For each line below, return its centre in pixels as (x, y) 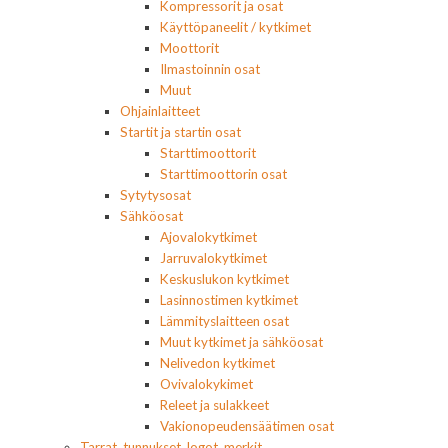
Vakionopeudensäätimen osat (247, 426)
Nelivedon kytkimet (217, 363)
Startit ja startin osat (180, 132)
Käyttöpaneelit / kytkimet (235, 27)
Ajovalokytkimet (208, 237)
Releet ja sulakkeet (214, 405)
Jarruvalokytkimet (213, 258)
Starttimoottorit (208, 153)
